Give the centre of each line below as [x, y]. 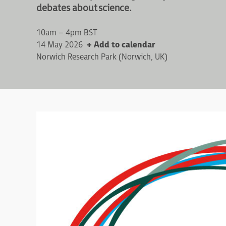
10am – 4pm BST [67, 33]
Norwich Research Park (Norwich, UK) [102, 58]
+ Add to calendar [121, 45]
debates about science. [84, 9]
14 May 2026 [60, 45]
